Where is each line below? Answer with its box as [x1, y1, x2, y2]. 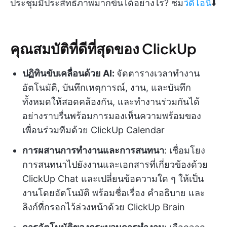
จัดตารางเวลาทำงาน [117, 68, 200, 79]
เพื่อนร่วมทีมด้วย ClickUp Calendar [22, 125, 165, 136]
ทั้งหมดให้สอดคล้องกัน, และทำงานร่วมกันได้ [22, 96, 200, 107]
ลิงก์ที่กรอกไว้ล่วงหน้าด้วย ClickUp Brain [22, 202, 185, 213]
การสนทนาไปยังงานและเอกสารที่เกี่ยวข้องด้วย [22, 159, 208, 170]
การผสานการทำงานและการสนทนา [22, 145, 164, 156]
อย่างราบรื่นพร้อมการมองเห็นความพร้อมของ [22, 110, 201, 122]
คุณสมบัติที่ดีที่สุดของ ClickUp [10, 40, 197, 58]
